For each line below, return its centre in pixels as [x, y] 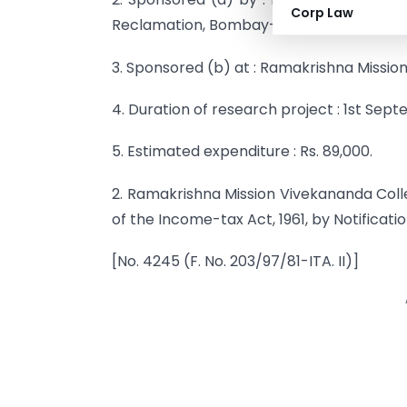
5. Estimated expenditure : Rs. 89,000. [242, 152]
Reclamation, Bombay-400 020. [225, 25]
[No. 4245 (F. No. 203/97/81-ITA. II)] [235, 262]
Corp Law [322, 13]
